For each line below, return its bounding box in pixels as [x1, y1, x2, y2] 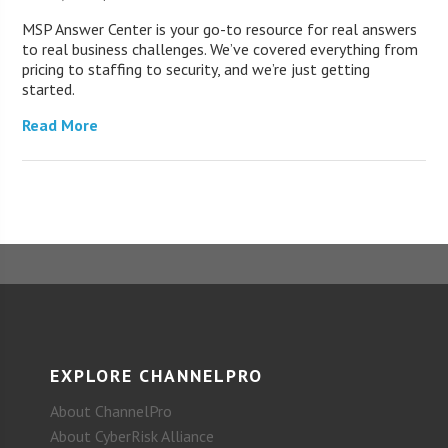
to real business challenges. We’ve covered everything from [22, 39, 419, 60]
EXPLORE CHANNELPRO [50, 364, 263, 388]
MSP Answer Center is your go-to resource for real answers [22, 19, 418, 40]
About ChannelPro [50, 401, 172, 422]
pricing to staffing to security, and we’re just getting [22, 59, 371, 80]
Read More [22, 115, 99, 136]
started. [22, 79, 76, 100]
